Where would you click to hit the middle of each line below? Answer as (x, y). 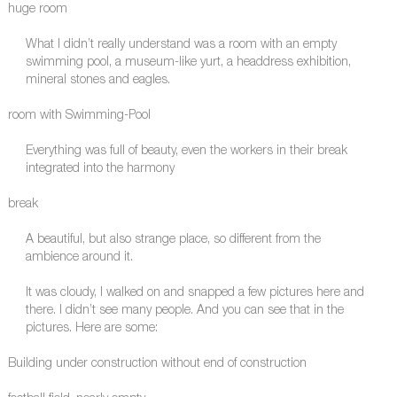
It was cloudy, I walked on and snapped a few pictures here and (195, 294)
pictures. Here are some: (91, 329)
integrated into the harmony (100, 170)
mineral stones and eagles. (97, 81)
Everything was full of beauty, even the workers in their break (186, 152)
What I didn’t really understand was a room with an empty (181, 46)
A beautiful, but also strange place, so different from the (173, 241)
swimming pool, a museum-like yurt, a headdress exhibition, (188, 63)
